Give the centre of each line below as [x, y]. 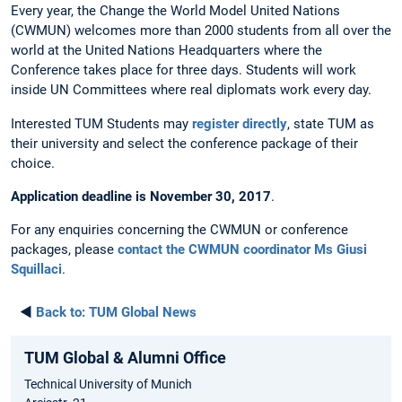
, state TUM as [331, 123]
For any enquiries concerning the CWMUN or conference [179, 230]
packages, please [64, 250]
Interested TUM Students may [101, 123]
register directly [240, 123]
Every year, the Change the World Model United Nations [175, 11]
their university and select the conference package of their [184, 143]
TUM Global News [141, 313]
